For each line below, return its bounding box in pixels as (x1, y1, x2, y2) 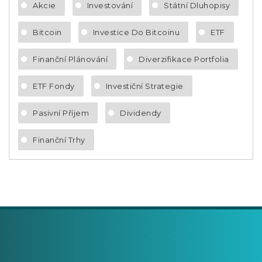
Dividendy (120, 108, 161, 118)
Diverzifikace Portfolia (139, 54, 229, 64)
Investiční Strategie (105, 81, 184, 91)
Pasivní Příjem (33, 108, 89, 118)
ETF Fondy (33, 81, 75, 91)
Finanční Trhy (33, 135, 85, 144)
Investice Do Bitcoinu (92, 27, 180, 37)
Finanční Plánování (33, 54, 108, 64)
